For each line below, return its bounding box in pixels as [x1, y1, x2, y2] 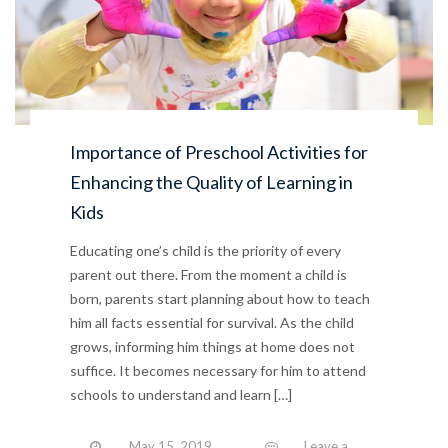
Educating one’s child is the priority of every [70, 241, 341, 259]
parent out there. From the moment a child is [70, 265, 347, 283]
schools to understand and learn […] [70, 385, 292, 403]
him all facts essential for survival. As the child [70, 313, 354, 331]
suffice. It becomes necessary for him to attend [70, 361, 366, 379]
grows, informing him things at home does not [70, 337, 355, 355]
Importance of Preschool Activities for [70, 140, 368, 163]
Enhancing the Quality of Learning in [70, 170, 353, 193]
